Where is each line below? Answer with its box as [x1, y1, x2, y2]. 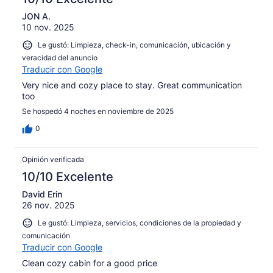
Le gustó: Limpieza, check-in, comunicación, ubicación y [38, 40, 231, 50]
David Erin [22, 188, 62, 199]
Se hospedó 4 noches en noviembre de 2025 [22, 106, 174, 116]
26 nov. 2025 [22, 199, 75, 210]
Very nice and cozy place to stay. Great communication [22, 79, 242, 90]
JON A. [22, 11, 51, 22]
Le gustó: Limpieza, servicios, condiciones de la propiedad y [38, 218, 241, 227]
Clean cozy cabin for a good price [22, 257, 157, 268]
